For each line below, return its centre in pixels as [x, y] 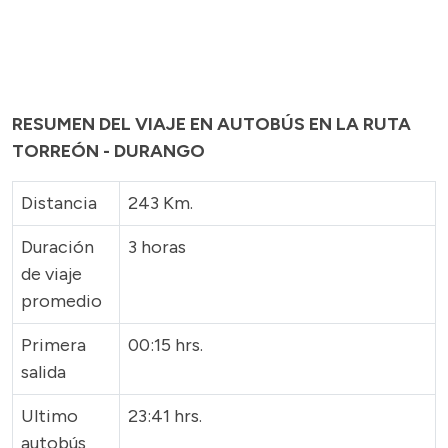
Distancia [59, 203]
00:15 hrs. [167, 345]
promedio [61, 301]
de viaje [51, 274]
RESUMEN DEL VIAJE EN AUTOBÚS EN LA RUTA [211, 124]
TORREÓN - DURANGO [108, 151]
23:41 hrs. [167, 416]
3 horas [157, 247]
